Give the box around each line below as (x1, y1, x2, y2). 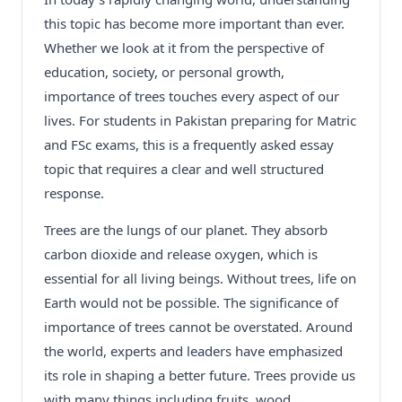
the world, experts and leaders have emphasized (44, 342, 343, 360)
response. (44, 184, 104, 202)
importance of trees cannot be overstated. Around (44, 318, 353, 336)
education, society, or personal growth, (44, 63, 284, 81)
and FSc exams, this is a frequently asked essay (44, 135, 334, 153)
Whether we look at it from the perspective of (44, 39, 324, 57)
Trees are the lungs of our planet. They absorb (44, 221, 328, 239)
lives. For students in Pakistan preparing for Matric (44, 111, 356, 129)
